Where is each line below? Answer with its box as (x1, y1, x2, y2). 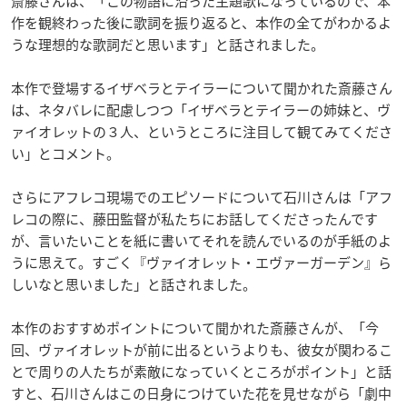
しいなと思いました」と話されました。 (11, 274, 256, 295)
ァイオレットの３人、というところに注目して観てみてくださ (11, 122, 392, 143)
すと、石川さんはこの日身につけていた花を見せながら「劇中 (11, 383, 392, 404)
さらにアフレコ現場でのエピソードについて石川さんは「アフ (11, 187, 392, 208)
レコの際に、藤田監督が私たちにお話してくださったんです (11, 209, 378, 230)
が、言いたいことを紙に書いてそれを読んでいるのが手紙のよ (11, 231, 392, 252)
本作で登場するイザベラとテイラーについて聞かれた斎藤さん (11, 78, 392, 99)
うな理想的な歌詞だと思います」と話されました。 (11, 35, 324, 55)
